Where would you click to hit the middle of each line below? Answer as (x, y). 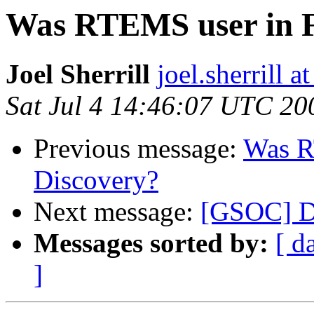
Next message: (117, 212)
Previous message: (138, 149)
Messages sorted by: (151, 243)
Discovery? (96, 180)
